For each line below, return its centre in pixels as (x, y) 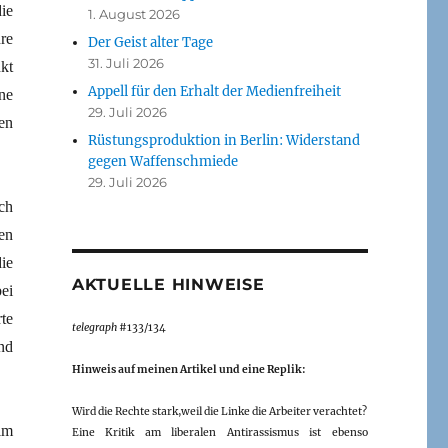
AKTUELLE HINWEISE (168, 284)
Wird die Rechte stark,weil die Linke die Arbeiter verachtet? (219, 411)
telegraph (94, 327)
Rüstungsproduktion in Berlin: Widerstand (224, 140)
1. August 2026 (134, 13)
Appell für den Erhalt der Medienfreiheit (215, 91)
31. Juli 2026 (126, 62)
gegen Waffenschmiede (163, 161)
